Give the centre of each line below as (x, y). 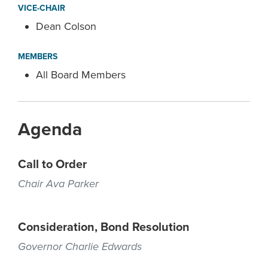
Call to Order (52, 165)
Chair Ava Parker (58, 184)
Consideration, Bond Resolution (104, 227)
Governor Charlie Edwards (80, 246)
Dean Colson (66, 26)
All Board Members (81, 75)
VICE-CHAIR (42, 8)
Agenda (50, 130)
